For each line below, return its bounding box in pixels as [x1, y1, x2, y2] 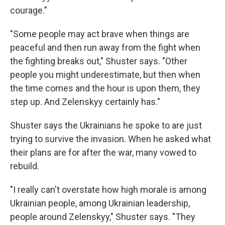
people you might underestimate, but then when [10, 69, 200, 80]
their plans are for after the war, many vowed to [10, 147, 196, 158]
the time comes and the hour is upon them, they [10, 83, 200, 94]
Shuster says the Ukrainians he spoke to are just [10, 120, 202, 131]
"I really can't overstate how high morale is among [10, 184, 206, 195]
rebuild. [10, 161, 39, 172]
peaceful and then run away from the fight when [10, 42, 200, 53]
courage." [10, 5, 47, 16]
